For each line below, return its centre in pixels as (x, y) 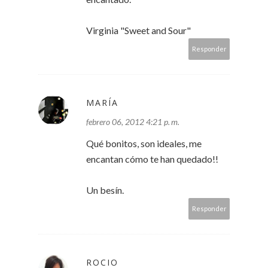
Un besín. (105, 190)
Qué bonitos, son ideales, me (144, 144)
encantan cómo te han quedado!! (152, 159)
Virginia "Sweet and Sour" (138, 31)
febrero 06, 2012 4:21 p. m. (133, 122)
